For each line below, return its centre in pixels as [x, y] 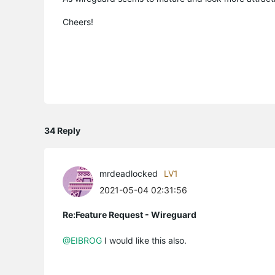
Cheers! [78, 21]
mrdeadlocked [129, 173]
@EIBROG [82, 240]
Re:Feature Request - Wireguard [130, 214]
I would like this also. [144, 240]
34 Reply [62, 130]
